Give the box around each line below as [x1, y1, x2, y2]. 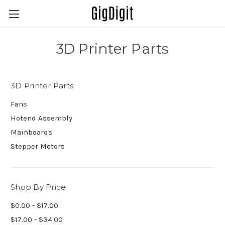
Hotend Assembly [11, 113, 72, 123]
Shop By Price [11, 182, 66, 192]
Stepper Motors [11, 141, 65, 151]
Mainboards [11, 127, 52, 137]
